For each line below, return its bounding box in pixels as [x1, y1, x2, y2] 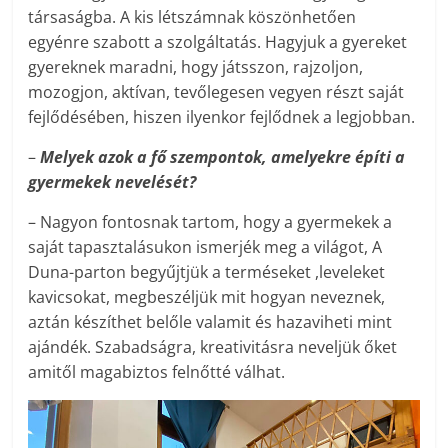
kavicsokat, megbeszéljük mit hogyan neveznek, [28, 286, 386, 309]
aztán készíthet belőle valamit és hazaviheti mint [28, 311, 393, 334]
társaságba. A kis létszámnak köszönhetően [28, 6, 357, 29]
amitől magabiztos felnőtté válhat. [28, 361, 286, 384]
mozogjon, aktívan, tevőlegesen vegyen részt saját [28, 81, 405, 104]
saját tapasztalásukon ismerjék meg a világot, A [28, 236, 383, 259]
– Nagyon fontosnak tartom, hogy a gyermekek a [28, 211, 393, 234]
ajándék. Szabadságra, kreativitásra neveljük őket [28, 336, 398, 359]
